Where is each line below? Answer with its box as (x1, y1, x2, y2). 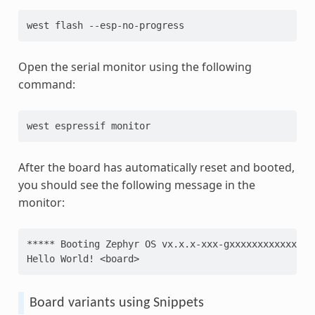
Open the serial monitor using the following (18, 58, 252, 75)
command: (18, 76, 75, 92)
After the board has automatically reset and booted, (18, 159, 295, 175)
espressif (54, 120, 105, 131)
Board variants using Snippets (29, 295, 204, 310)
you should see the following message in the (18, 176, 255, 193)
